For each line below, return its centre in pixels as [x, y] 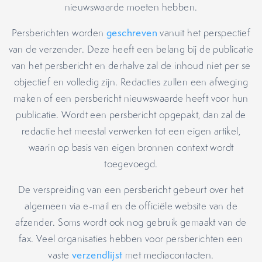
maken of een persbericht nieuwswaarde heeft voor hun [131, 98]
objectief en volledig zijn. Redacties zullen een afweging [131, 82]
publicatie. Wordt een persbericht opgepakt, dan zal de [131, 115]
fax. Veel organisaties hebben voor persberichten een [131, 239]
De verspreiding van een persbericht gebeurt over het [131, 189]
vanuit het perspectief [204, 33]
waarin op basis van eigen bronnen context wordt [131, 147]
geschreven [132, 33]
